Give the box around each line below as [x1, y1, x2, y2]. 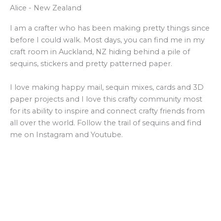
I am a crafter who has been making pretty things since [10, 24, 210, 33]
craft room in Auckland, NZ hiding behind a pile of [10, 47, 190, 57]
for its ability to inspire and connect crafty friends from [10, 106, 205, 115]
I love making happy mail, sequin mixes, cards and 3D [10, 82, 204, 92]
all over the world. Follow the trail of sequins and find [10, 118, 201, 127]
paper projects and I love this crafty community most [10, 94, 202, 104]
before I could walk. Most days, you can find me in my [10, 36, 205, 45]
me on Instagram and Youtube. [10, 130, 123, 139]
